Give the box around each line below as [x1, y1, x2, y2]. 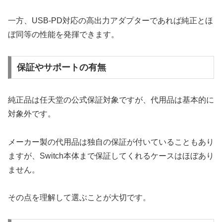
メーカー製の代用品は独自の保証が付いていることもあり [8, 137, 214, 146]
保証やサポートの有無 [16, 62, 106, 72]
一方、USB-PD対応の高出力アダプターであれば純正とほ [8, 16, 213, 25]
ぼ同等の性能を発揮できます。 [8, 30, 119, 39]
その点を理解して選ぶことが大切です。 [8, 193, 151, 202]
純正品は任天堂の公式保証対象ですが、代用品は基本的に [8, 95, 214, 104]
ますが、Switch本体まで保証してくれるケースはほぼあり [8, 151, 214, 160]
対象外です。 [8, 109, 55, 118]
